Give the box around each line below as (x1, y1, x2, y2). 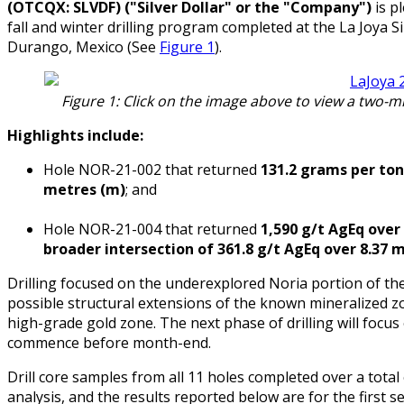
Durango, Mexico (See (7, 37, 160, 58)
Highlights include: (7, 125, 143, 146)
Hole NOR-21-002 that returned (43, 160, 257, 180)
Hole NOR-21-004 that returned (43, 219, 261, 240)
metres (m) (43, 179, 125, 200)
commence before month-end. (7, 333, 211, 353)
